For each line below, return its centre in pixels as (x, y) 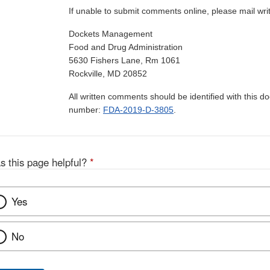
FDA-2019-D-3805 (138, 110)
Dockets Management (111, 34)
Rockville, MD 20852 (108, 74)
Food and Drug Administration (126, 47)
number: (86, 110)
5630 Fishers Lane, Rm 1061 (124, 61)
